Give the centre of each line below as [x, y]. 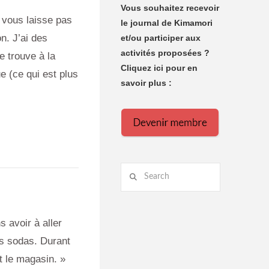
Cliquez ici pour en [159, 68]
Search [134, 169]
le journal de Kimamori [167, 23]
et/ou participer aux [161, 38]
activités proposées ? [165, 53]
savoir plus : [147, 83]
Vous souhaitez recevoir [170, 8]
